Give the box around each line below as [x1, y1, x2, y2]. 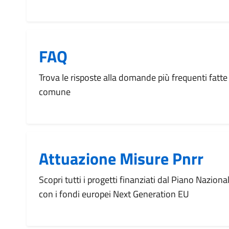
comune [39, 85, 71, 99]
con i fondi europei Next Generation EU [39, 187, 189, 201]
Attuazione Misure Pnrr [39, 146, 203, 171]
